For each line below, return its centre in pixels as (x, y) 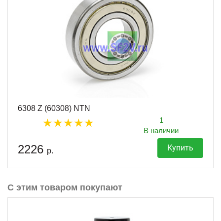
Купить (180, 147)
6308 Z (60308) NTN (54, 108)
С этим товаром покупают (65, 187)
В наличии (161, 130)
